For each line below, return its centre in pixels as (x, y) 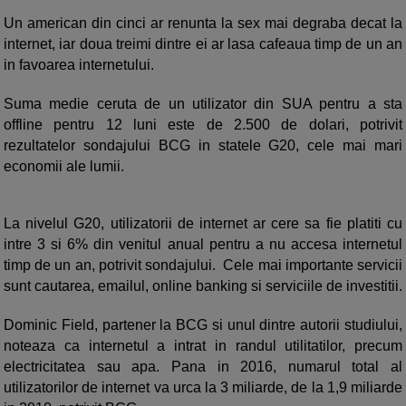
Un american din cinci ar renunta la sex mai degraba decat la (203, 23)
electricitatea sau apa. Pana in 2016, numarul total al (203, 367)
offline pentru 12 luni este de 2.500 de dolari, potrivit (203, 125)
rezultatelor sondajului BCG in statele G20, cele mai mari (203, 145)
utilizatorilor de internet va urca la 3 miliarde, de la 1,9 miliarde (203, 387)
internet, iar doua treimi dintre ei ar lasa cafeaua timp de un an (203, 44)
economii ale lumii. (66, 166)
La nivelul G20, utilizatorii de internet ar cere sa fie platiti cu (203, 223)
